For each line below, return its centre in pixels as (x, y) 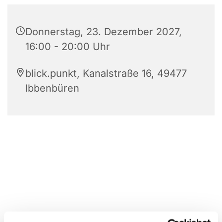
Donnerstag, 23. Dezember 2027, (104, 31)
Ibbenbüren (52, 88)
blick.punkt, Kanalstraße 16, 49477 (106, 73)
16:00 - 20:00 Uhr (68, 46)
